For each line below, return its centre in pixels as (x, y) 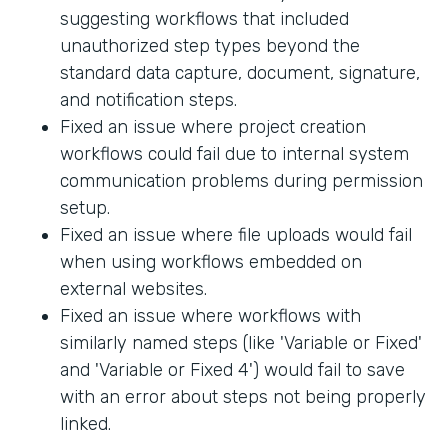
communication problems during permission (241, 181)
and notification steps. (148, 100)
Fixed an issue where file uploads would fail (236, 235)
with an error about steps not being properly (243, 397)
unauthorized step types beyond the (210, 46)
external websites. (133, 289)
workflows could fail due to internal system (234, 154)
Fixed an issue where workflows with (210, 316)
